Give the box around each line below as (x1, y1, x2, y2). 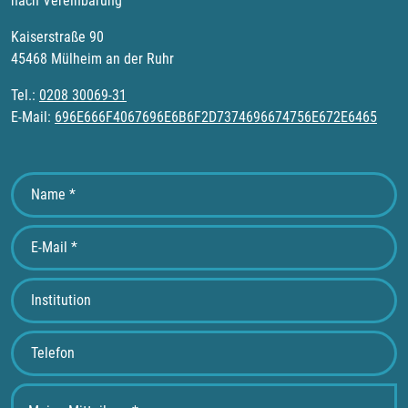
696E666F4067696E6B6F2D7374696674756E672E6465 (55, 108, 377, 127)
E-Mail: (11, 108, 55, 127)
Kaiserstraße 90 (11, 28, 104, 46)
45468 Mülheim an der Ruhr (11, 50, 174, 68)
